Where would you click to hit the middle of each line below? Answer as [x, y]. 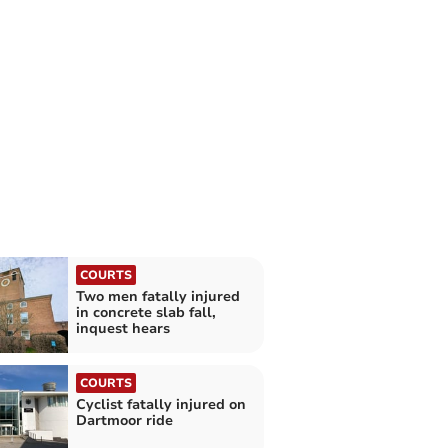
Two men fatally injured [157, 297]
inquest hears [122, 329]
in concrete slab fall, [145, 313]
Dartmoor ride [124, 420]
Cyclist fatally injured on [160, 404]
